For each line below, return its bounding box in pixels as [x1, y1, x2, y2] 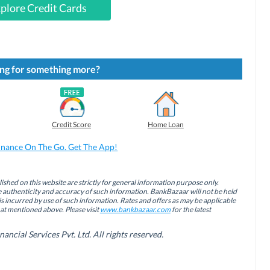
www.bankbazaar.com [99, 204, 171, 214]
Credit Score [52, 119, 92, 129]
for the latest [170, 204, 211, 214]
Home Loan [147, 119, 184, 129]
